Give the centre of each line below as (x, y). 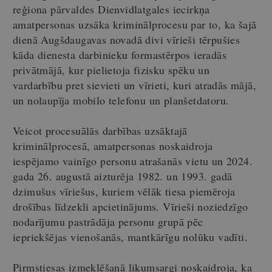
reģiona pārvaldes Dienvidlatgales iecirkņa (111, 9)
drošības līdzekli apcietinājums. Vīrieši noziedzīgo (131, 206)
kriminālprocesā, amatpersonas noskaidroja (113, 145)
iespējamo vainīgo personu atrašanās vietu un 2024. (133, 161)
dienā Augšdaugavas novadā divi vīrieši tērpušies (127, 39)
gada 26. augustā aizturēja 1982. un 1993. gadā (123, 176)
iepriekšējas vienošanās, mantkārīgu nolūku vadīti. (130, 236)
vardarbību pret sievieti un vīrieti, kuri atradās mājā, (134, 85)
